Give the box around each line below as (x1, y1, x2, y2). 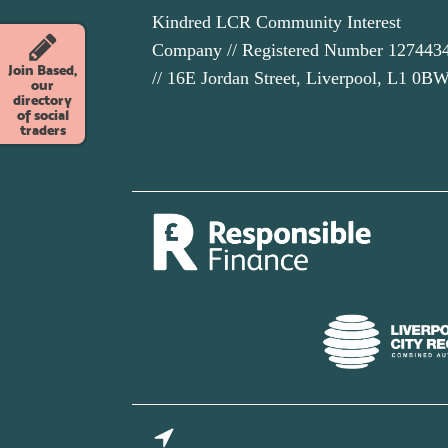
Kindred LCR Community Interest (152, 12, 402, 32)
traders (19, 120, 66, 139)
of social (16, 105, 69, 124)
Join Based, (8, 60, 77, 79)
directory (13, 90, 72, 109)
